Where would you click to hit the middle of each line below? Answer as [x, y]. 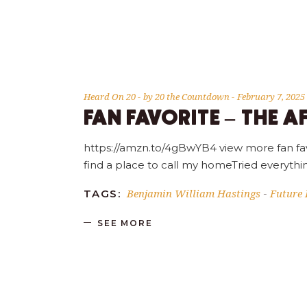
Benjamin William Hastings [194, 194]
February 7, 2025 [271, 97]
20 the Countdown [193, 97]
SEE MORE [125, 223]
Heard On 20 [110, 97]
